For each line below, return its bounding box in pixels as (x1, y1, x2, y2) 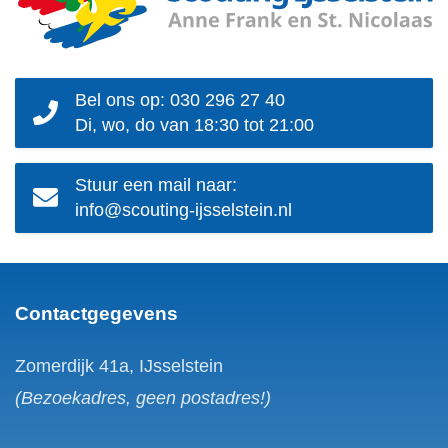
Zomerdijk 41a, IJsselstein (15, 355, 223, 376)
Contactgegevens (15, 302, 178, 324)
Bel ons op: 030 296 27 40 (75, 89, 285, 110)
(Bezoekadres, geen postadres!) (15, 387, 271, 408)
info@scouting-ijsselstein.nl (75, 199, 292, 220)
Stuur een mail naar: (75, 174, 237, 195)
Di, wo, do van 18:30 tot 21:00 (75, 114, 314, 135)
